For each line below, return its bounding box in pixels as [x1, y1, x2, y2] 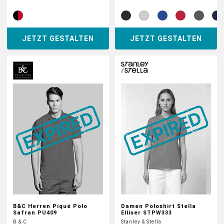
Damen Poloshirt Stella [121, 203, 196, 209]
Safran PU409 [13, 209, 57, 216]
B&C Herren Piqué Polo [13, 203, 87, 209]
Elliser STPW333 [121, 209, 172, 216]
